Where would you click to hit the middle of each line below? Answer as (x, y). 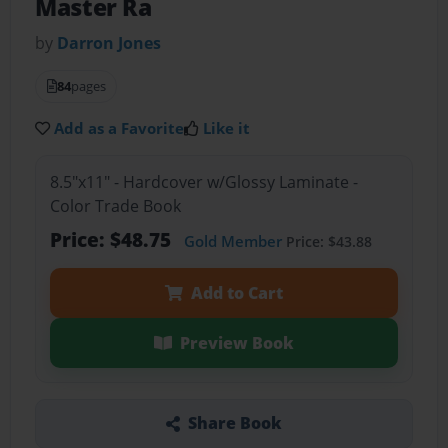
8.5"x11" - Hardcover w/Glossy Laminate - (203, 181)
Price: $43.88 (326, 241)
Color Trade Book (115, 205)
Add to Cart (236, 292)
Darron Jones (109, 43)
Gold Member (232, 240)
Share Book (234, 423)
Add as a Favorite (119, 128)
